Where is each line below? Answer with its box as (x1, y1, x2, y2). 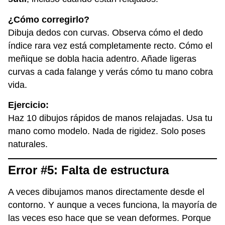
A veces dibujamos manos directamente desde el (8, 186, 204, 197)
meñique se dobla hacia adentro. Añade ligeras (8, 53, 196, 64)
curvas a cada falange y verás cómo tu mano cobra (8, 66, 213, 77)
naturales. (8, 139, 48, 150)
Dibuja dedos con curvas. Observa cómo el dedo (8, 27, 203, 38)
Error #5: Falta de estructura (8, 163, 169, 177)
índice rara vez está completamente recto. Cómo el (8, 40, 212, 51)
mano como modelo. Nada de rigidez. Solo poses (8, 126, 205, 137)
